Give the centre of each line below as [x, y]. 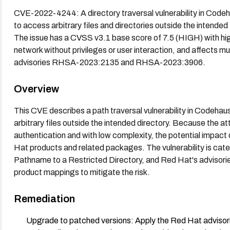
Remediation [44, 198]
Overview [36, 89]
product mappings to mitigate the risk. [82, 172]
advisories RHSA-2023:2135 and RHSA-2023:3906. [109, 62]
